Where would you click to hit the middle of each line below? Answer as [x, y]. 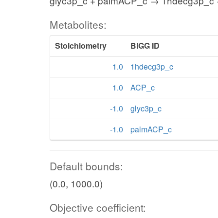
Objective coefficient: [98, 207]
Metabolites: [78, 24]
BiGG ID [145, 45]
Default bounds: [86, 166]
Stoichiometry [81, 45]
